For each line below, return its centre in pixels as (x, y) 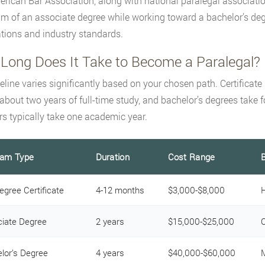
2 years (110, 222)
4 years (110, 253)
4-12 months (120, 190)
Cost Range (191, 157)
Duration (112, 157)
